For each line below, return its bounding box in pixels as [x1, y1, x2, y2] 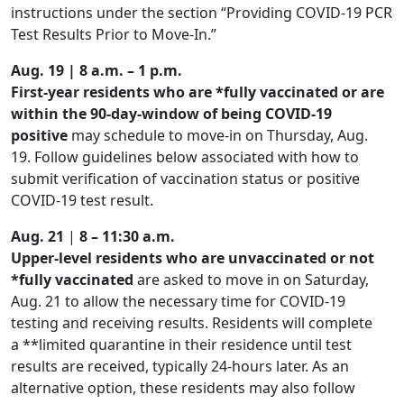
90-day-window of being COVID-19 [90, 104, 332, 124]
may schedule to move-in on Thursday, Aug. [68, 125, 368, 146]
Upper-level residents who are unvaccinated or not [11, 248, 374, 269]
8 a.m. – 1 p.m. [79, 60, 182, 81]
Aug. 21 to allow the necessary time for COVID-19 [11, 291, 345, 312]
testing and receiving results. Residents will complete [11, 313, 372, 334]
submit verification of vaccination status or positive [11, 169, 360, 189]
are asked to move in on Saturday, [133, 270, 369, 290]
